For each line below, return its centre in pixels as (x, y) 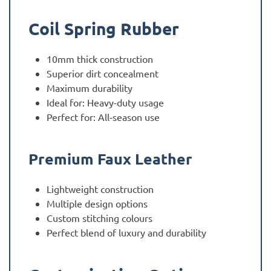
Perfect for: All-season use (103, 117)
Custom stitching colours (100, 218)
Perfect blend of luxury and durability (126, 233)
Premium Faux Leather (110, 159)
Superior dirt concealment (103, 73)
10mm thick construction (100, 59)
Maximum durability (90, 88)
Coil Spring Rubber (104, 28)
